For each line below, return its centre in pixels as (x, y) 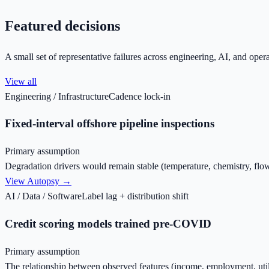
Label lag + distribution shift (135, 196)
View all (21, 81)
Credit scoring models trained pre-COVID (108, 223)
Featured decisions (62, 26)
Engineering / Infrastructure (57, 96)
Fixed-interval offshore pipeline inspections (110, 124)
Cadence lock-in (140, 96)
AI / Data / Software (43, 196)
